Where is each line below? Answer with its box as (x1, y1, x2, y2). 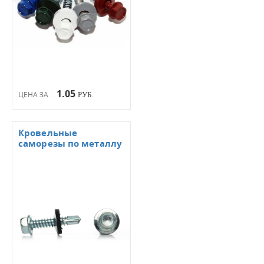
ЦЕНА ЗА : (18, 90, 54, 99)
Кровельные (18, 127, 77, 139)
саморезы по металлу (18, 137, 122, 150)
